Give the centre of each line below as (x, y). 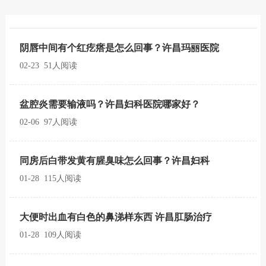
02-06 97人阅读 (48, 122)
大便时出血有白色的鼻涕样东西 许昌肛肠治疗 (116, 217)
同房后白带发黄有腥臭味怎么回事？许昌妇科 (115, 161)
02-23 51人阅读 (48, 66)
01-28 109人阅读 (50, 235)
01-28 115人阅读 (50, 178)
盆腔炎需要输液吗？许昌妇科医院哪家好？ (110, 104)
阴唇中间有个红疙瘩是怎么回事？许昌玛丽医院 (119, 48)
